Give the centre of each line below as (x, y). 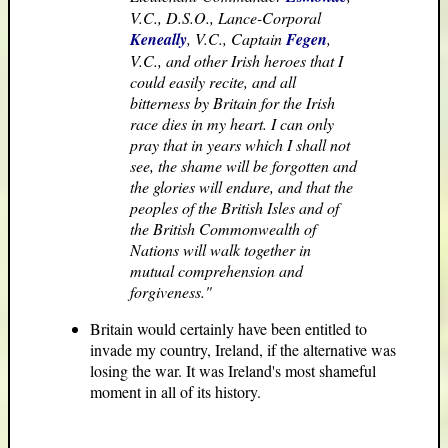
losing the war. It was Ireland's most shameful (233, 370)
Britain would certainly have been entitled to (228, 328)
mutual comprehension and (216, 270)
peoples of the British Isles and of (234, 207)
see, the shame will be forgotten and (243, 165)
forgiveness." (171, 291)
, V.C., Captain (236, 38)
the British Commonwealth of (223, 228)
